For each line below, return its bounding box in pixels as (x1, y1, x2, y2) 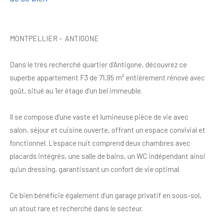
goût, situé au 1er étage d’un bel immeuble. (10, 86, 142, 95)
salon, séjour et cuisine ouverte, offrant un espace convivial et (10, 125, 205, 134)
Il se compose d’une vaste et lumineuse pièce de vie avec (10, 112, 188, 121)
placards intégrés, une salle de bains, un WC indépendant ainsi (10, 151, 205, 160)
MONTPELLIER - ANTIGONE (10, 33, 99, 43)
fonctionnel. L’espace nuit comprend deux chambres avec (10, 138, 190, 147)
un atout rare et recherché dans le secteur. (10, 203, 143, 213)
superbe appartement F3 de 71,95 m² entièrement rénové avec (10, 73, 205, 82)
